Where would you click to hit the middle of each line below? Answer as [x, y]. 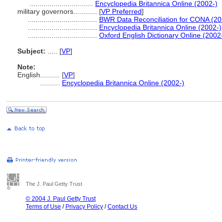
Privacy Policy [84, 207]
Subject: [31, 51]
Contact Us [122, 207]
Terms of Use [43, 207]
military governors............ [58, 11]
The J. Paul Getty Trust [54, 184]
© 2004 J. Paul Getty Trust [61, 199]
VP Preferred [121, 11]
